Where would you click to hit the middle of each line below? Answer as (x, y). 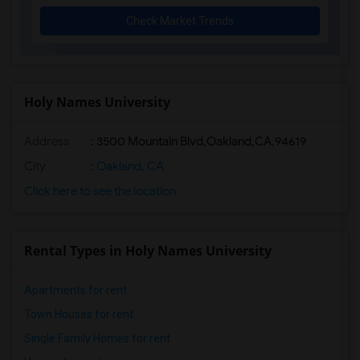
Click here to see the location (100, 191)
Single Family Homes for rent (97, 338)
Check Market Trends (180, 21)
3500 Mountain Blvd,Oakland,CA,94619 (201, 141)
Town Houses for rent (79, 314)
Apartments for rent (76, 290)
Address (47, 141)
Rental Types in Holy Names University (148, 251)
